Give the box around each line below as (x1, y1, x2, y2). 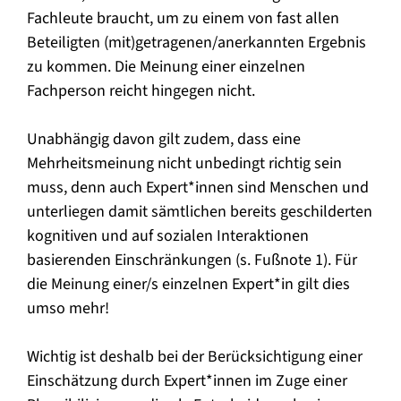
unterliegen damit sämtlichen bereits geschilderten (27, 200, 372, 223)
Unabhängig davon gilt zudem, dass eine (27, 127, 301, 150)
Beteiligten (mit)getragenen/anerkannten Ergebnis (27, 30, 366, 54)
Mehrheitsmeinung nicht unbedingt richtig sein (27, 151, 342, 175)
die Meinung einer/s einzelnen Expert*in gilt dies (27, 272, 350, 295)
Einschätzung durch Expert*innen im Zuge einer (27, 369, 347, 392)
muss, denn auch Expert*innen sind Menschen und (27, 175, 369, 199)
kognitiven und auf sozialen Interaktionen (27, 224, 309, 247)
